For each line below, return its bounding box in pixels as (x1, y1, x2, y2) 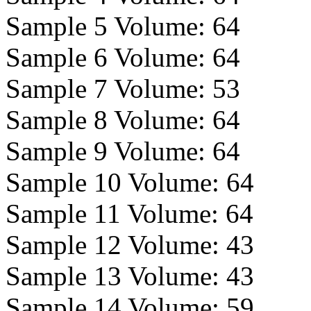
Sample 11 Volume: (6, 199, 226, 228)
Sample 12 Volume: (6, 230, 226, 260)
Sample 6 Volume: (6, 42, 212, 72)
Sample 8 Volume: (6, 105, 212, 135)
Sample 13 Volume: (6, 261, 226, 291)
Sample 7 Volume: (6, 74, 212, 103)
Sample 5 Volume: (6, 11, 212, 41)
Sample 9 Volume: (6, 136, 212, 166)
